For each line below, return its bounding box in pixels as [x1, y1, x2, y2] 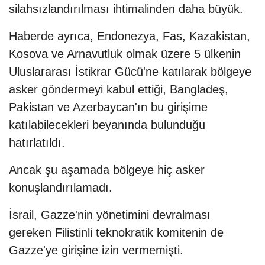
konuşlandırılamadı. [9, 180, 112, 194]
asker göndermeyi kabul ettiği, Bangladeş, [9, 82, 228, 96]
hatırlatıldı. [9, 135, 65, 149]
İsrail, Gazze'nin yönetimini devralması [9, 208, 211, 221]
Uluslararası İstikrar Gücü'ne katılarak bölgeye [9, 64, 251, 78]
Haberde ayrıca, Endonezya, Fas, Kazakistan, [9, 29, 250, 43]
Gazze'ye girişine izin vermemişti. [9, 243, 183, 257]
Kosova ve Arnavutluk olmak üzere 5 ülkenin [9, 47, 241, 60]
